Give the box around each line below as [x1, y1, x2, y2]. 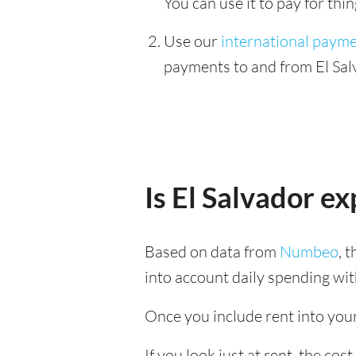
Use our [164, 31, 221, 51]
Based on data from [145, 242, 280, 261]
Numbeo [280, 242, 339, 261]
